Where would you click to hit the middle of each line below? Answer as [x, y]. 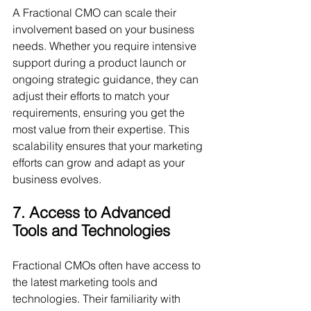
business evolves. [57, 179]
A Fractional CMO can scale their [96, 12]
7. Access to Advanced [93, 212]
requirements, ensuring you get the [100, 112]
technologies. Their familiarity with [98, 299]
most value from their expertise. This [102, 129]
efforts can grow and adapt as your [100, 162]
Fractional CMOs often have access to [108, 265]
